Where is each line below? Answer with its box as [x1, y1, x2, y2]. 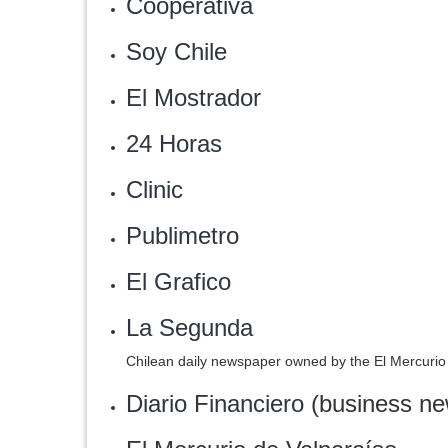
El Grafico [126, 268, 231, 295]
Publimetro [126, 222, 239, 249]
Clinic [126, 176, 183, 203]
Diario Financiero [126, 390, 304, 417]
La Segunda [126, 314, 253, 341]
